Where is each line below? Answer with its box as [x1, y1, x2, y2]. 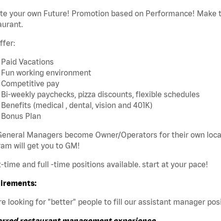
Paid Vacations [1, 57, 54, 67]
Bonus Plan [1, 111, 41, 121]
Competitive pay [1, 79, 59, 88]
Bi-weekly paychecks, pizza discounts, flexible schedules [1, 90, 200, 99]
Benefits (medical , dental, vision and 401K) [1, 101, 152, 110]
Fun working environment [1, 68, 93, 77]
